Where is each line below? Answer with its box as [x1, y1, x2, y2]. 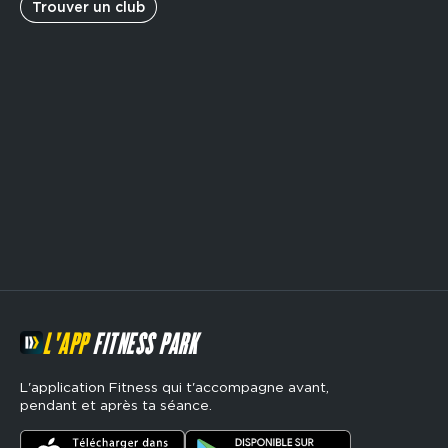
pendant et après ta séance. [20, 397, 213, 414]
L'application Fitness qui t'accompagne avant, [20, 379, 330, 396]
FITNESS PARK [87, 332, 199, 360]
